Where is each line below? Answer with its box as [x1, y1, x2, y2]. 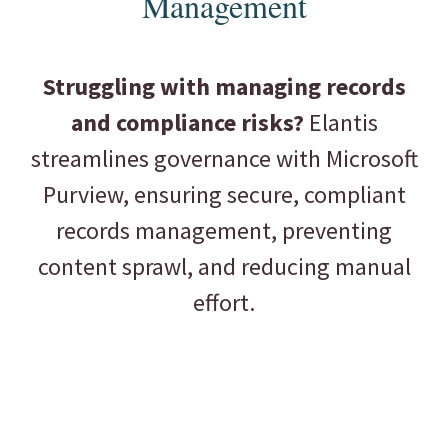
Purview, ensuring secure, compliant [42, 179, 406, 211]
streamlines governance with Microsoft [30, 143, 418, 175]
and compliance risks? [70, 107, 304, 139]
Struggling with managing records [42, 71, 406, 103]
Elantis [303, 107, 378, 139]
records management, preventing [56, 215, 392, 247]
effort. [193, 287, 255, 319]
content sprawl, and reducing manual [37, 251, 411, 283]
